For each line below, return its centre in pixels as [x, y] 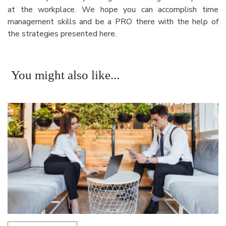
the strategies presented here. [62, 34]
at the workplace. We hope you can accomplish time [113, 10]
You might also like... [65, 75]
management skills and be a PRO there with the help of [113, 22]
